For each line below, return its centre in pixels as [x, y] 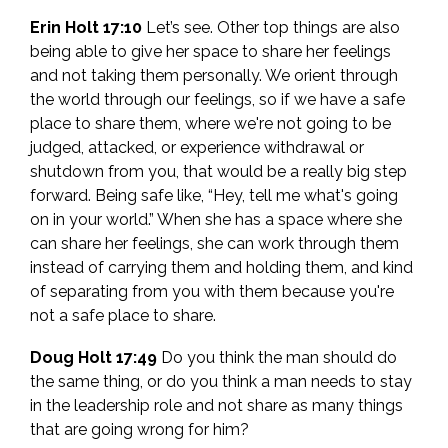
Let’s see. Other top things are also [271, 28]
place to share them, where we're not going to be [210, 124]
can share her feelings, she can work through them [214, 244]
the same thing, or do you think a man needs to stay [221, 382]
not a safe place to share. [123, 316]
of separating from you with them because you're [212, 292]
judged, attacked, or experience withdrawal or [197, 148]
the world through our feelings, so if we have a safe [217, 100]
